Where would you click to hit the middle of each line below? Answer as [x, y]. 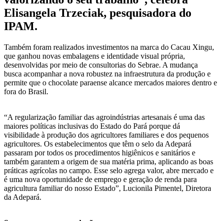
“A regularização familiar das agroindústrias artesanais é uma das [104, 117]
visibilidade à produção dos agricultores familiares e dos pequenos [106, 135]
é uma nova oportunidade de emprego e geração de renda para [100, 180]
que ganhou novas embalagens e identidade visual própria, [94, 56]
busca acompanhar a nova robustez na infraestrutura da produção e [107, 74]
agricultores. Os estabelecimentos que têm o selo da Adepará [98, 144]
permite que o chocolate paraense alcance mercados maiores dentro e [110, 83]
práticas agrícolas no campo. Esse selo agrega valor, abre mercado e [109, 171]
